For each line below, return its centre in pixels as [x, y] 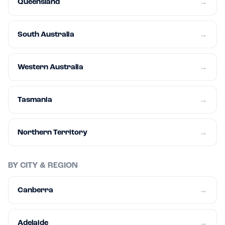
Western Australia [50, 67]
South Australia [46, 34]
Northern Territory [52, 132]
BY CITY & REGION [43, 165]
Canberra [35, 190]
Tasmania [35, 99]
